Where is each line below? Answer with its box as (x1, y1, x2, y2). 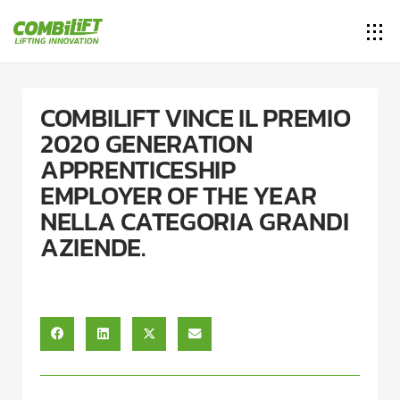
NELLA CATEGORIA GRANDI (40, 202, 349, 240)
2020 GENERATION (40, 124, 253, 162)
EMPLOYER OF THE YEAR (40, 176, 317, 214)
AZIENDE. (40, 228, 146, 266)
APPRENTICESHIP (40, 150, 236, 188)
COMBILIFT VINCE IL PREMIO (40, 98, 351, 137)
